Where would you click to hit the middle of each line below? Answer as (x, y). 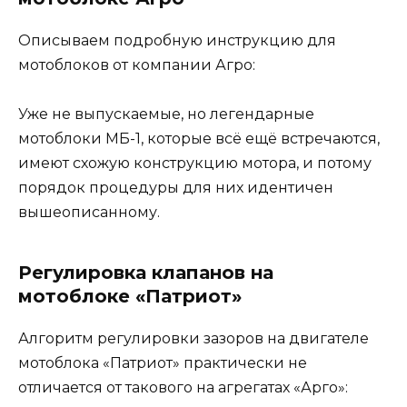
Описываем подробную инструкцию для (177, 41)
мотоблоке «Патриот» (130, 297)
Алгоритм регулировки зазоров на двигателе (194, 339)
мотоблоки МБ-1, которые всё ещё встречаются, (199, 139)
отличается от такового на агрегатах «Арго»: (183, 388)
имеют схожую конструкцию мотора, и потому (195, 164)
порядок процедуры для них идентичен (176, 188)
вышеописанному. (89, 213)
